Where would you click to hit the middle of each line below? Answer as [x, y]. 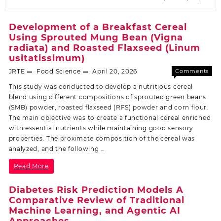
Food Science [59, 72]
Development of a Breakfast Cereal [98, 27]
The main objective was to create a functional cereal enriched [110, 118]
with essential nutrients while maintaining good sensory [101, 128]
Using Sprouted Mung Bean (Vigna [96, 38]
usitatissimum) [47, 58]
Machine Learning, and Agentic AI [94, 210]
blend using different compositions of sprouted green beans [108, 97]
